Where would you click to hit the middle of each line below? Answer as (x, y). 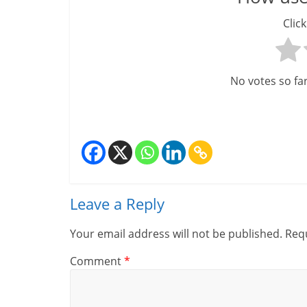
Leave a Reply (117, 204)
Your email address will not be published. (176, 234)
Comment (97, 261)
